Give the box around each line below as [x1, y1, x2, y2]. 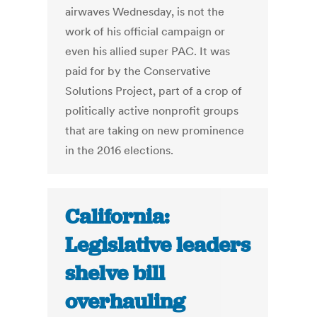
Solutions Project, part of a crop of [65, 83, 243, 98]
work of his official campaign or [65, 24, 226, 39]
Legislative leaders [65, 231, 251, 259]
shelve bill [65, 260, 166, 287]
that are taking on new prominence [65, 123, 245, 138]
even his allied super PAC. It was [65, 44, 231, 59]
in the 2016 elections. [65, 143, 174, 158]
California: [65, 203, 170, 231]
